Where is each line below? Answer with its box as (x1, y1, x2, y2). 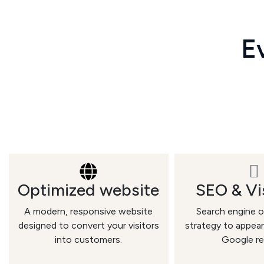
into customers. (55, 234, 123, 245)
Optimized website (18, 180, 160, 200)
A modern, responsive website (24, 206, 153, 217)
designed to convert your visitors (18, 220, 159, 231)
